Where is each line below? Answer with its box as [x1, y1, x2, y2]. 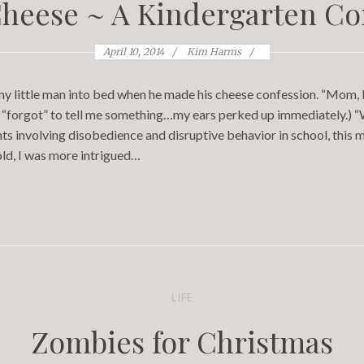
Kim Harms [186, 45, 241, 58]
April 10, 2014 [102, 45, 164, 58]
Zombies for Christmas [31, 322, 333, 361]
